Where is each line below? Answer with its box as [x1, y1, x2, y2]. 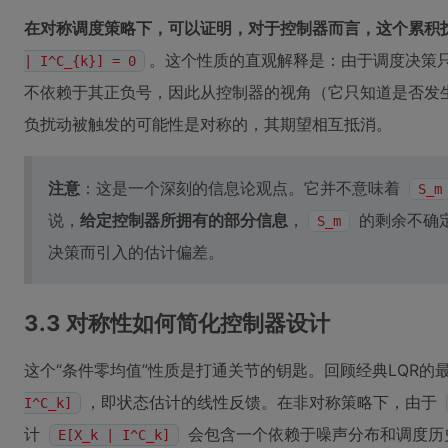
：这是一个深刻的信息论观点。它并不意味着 [80, 178, 405, 198]
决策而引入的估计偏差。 [48, 242, 224, 262]
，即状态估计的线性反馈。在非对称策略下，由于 [85, 392, 442, 412]
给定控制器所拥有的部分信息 [80, 210, 288, 230]
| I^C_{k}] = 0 [24, 53, 136, 69]
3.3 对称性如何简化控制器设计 [24, 310, 330, 336]
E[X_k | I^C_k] [58, 427, 170, 443]
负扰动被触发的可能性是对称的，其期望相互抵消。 [24, 114, 392, 134]
